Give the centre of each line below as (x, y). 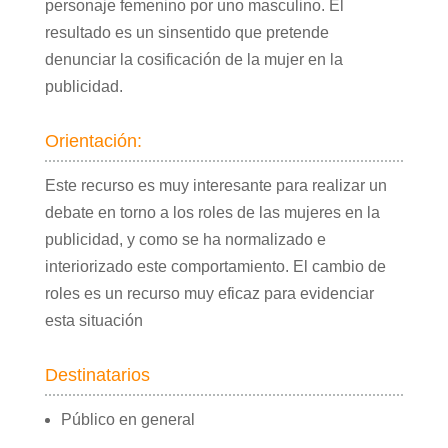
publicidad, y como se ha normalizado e (185, 240)
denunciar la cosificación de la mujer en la (193, 60)
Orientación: (93, 141)
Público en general (127, 420)
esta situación (93, 321)
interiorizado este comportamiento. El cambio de (215, 267)
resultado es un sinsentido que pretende (186, 33)
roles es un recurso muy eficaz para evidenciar (209, 294)
